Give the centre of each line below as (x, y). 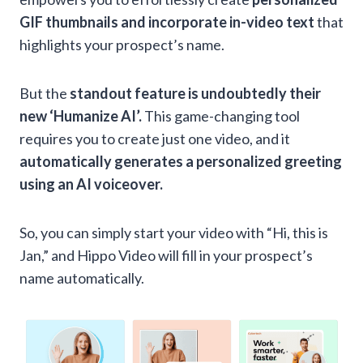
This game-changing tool (222, 116)
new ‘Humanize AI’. (82, 116)
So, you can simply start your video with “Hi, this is (174, 233)
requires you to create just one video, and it (155, 139)
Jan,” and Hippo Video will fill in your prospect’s (166, 256)
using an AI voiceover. (91, 184)
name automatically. (82, 278)
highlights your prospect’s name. (122, 45)
